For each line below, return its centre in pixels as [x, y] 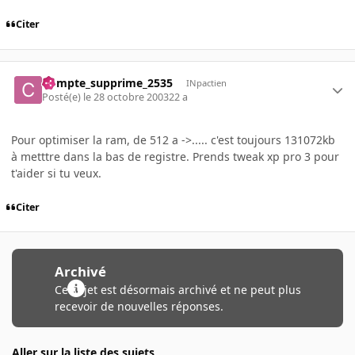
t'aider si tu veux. [56, 174]
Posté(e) [63, 97]
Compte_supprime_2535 [108, 82]
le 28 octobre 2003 [126, 97]
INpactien [206, 82]
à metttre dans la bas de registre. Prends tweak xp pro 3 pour [175, 157]
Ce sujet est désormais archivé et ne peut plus [177, 290]
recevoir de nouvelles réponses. [139, 307]
